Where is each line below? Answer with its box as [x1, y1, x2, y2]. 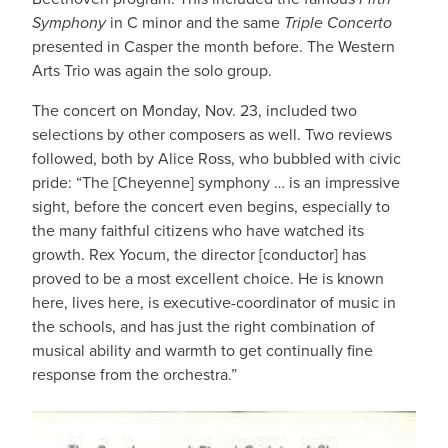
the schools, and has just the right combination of [32, 315, 375, 338]
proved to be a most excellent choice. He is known [32, 267, 384, 290]
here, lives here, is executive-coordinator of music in [32, 291, 396, 314]
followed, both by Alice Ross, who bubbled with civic [32, 147, 401, 170]
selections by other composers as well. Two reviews [32, 123, 392, 146]
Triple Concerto [284, 11, 392, 34]
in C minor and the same [110, 11, 284, 34]
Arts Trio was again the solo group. [32, 59, 272, 82]
